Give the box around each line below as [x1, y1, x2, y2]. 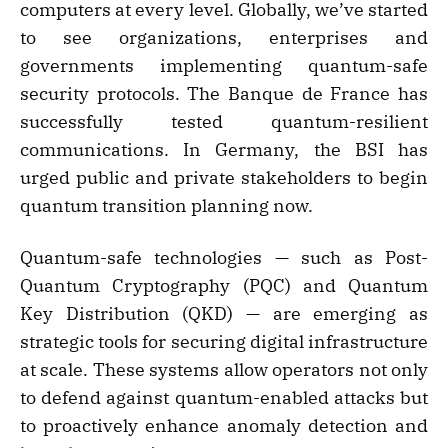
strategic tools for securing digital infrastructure [20, 330, 428, 354]
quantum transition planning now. [20, 194, 313, 218]
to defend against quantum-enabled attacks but [20, 386, 428, 410]
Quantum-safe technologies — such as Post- [20, 246, 428, 270]
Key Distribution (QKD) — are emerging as [20, 302, 428, 326]
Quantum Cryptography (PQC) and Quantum [20, 274, 428, 298]
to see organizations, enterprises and [20, 26, 428, 50]
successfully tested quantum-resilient [20, 110, 428, 134]
